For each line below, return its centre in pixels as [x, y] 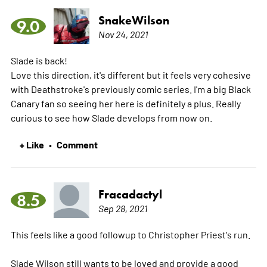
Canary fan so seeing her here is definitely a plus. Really [125, 103]
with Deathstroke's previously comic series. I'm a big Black [131, 89]
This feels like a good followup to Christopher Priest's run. [130, 234]
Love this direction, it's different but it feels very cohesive [131, 74]
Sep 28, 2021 [122, 208]
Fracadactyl [130, 194]
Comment [77, 144]
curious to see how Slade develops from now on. [111, 117]
